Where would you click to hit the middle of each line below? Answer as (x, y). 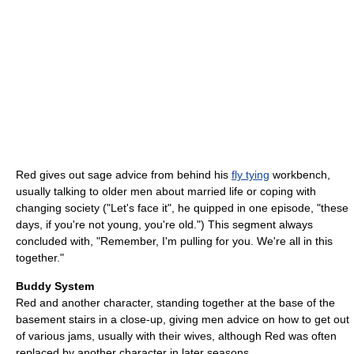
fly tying (250, 175)
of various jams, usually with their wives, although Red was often (176, 336)
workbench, (300, 175)
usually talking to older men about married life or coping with (166, 192)
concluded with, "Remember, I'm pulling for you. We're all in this (174, 241)
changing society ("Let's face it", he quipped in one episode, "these (182, 208)
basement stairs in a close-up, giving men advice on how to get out (183, 320)
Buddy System (55, 286)
